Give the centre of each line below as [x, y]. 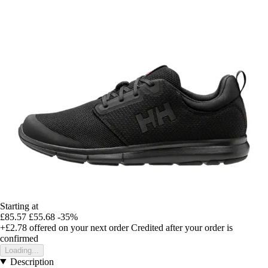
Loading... [22, 250]
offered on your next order [78, 227]
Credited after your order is [182, 227]
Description [32, 261]
